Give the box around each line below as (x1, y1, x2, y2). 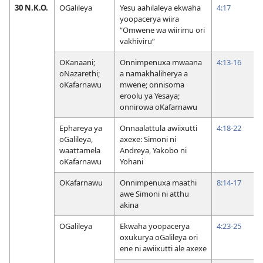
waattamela (59, 144, 100, 156)
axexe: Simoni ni (120, 133, 176, 144)
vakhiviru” (120, 35, 155, 46)
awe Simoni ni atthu (120, 188, 189, 199)
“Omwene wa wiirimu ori (120, 24, 205, 35)
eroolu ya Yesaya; (120, 90, 180, 101)
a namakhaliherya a (120, 68, 188, 79)
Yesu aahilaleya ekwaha (120, 2, 201, 13)
